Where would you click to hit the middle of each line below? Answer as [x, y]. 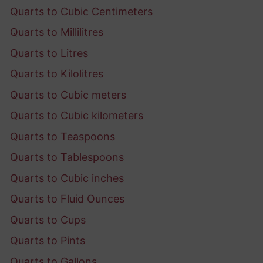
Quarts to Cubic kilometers [77, 116]
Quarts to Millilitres [57, 32]
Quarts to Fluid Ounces [67, 199]
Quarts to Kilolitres [57, 74]
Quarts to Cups [48, 220]
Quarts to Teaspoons [63, 136]
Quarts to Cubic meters [68, 95]
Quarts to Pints [48, 241]
